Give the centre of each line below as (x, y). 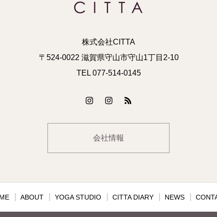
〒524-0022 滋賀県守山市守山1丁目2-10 (108, 57)
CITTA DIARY (133, 197)
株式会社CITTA (108, 42)
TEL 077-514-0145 (108, 73)
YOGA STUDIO (78, 197)
